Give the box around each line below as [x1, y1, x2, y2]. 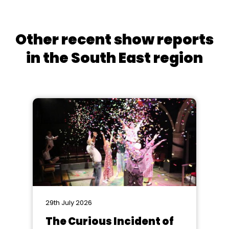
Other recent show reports [15, 30, 214, 50]
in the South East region [26, 48, 203, 68]
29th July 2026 [45, 198, 92, 208]
